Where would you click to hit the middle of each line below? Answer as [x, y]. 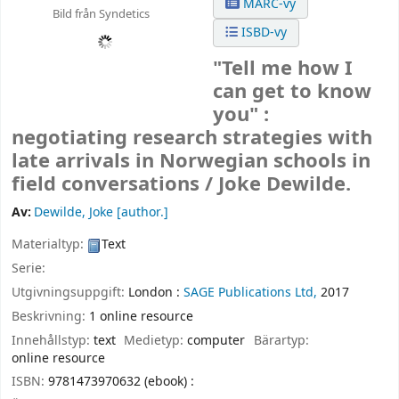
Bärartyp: [281, 340]
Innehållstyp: [53, 340]
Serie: [28, 269]
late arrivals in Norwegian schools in [191, 162]
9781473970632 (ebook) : [121, 382]
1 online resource [141, 316]
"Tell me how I [283, 69]
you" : [241, 115]
